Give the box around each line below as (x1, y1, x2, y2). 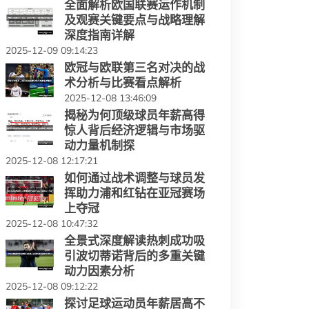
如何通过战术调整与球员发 (64, 171, 205, 185)
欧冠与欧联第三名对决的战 (64, 61, 205, 74)
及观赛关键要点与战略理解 (64, 13, 205, 27)
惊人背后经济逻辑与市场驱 (64, 123, 205, 137)
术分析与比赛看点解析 (64, 76, 181, 90)
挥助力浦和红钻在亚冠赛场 (64, 186, 205, 200)
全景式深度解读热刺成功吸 (64, 234, 205, 248)
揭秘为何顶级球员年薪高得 (64, 108, 205, 122)
